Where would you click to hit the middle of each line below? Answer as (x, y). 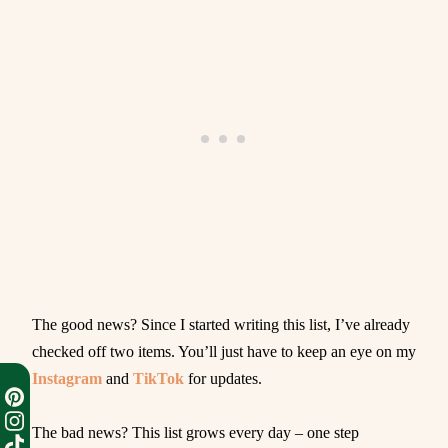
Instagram (67, 378)
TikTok (158, 378)
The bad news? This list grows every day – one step (195, 432)
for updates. (223, 378)
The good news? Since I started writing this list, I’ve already (221, 324)
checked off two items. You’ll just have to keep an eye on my (224, 351)
